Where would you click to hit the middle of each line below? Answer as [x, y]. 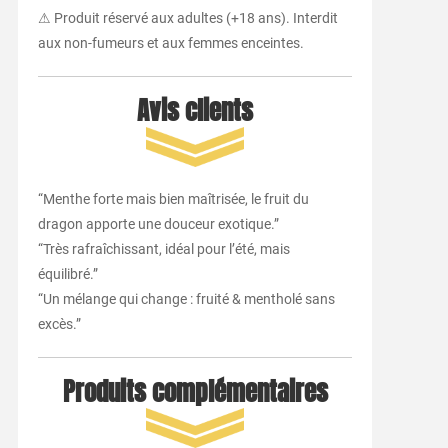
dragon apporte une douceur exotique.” [158, 223]
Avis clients [195, 110]
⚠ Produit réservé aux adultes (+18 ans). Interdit [187, 17]
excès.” [59, 323]
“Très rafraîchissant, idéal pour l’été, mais [163, 248]
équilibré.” [67, 273]
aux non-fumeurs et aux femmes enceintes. [170, 42]
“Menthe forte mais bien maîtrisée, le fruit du [173, 198]
